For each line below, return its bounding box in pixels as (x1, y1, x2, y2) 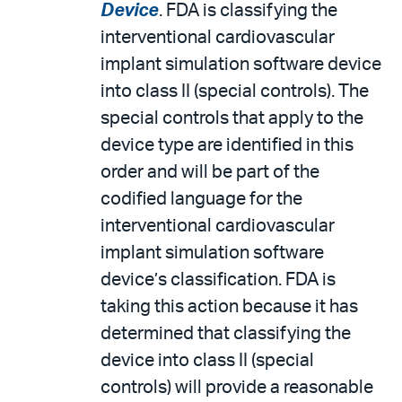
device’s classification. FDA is (100, 271, 336, 289)
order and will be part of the (100, 163, 319, 181)
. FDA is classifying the (159, 2, 337, 20)
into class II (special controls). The (100, 83, 369, 100)
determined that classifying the (100, 325, 351, 343)
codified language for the (100, 190, 302, 208)
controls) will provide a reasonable (100, 379, 373, 397)
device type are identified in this (100, 136, 354, 154)
